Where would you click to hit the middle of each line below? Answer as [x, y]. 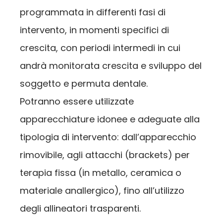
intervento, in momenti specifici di [94, 30]
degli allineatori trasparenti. [80, 209]
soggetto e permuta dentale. [84, 84]
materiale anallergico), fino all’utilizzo [102, 191]
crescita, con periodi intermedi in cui [100, 48]
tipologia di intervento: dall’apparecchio [108, 137]
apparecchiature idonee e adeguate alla [110, 119]
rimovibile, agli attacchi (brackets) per [105, 155]
